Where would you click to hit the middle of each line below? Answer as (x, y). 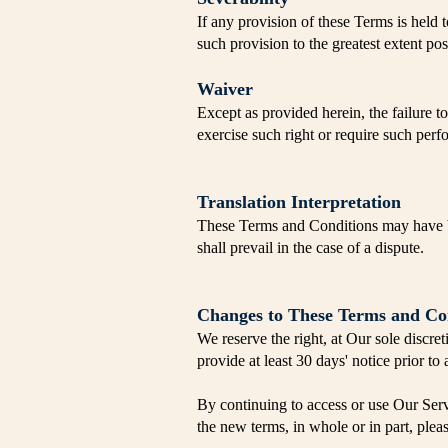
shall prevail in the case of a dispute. (310, 247)
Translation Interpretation (299, 202)
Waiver (225, 89)
